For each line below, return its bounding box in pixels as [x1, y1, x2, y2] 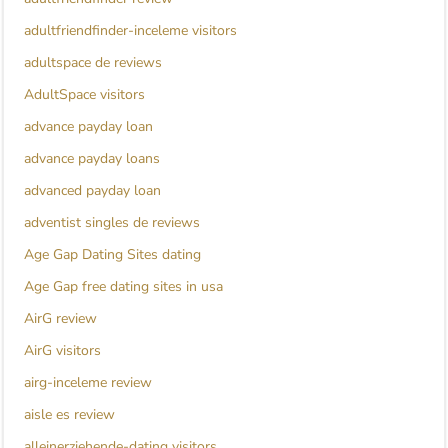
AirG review [24, 309, 97, 329]
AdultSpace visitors [24, 85, 145, 105]
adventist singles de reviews [24, 213, 200, 233]
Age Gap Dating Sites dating [24, 245, 201, 265]
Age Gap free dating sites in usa [24, 277, 223, 297]
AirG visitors [24, 341, 101, 361]
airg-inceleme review [24, 373, 152, 393]
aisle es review [24, 405, 115, 425]
